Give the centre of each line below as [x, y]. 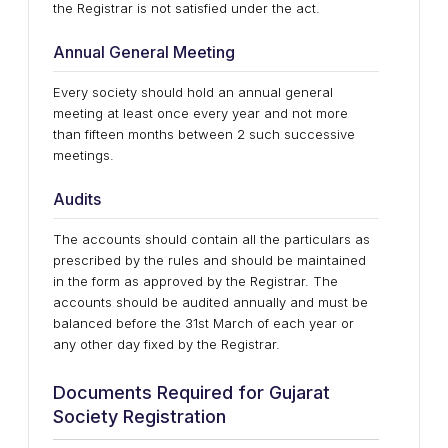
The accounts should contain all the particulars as [211, 239]
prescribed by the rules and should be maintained [209, 260]
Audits [77, 199]
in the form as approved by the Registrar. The [195, 281]
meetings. [83, 155]
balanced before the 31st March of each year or [203, 323]
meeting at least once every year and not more [200, 113]
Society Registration [139, 416]
